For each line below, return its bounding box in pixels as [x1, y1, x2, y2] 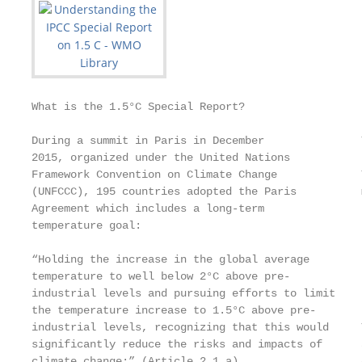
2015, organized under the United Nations [32, 151, 290, 164]
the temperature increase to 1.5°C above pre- [32, 304, 316, 317]
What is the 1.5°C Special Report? [32, 100, 245, 113]
